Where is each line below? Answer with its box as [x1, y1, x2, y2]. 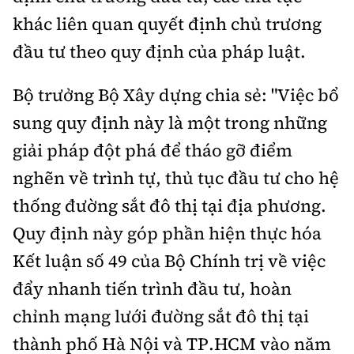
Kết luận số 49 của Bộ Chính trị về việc [13, 249, 326, 273]
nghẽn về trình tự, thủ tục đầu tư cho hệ [13, 166, 339, 190]
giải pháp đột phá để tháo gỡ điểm [13, 138, 292, 163]
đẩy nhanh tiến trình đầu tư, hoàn [13, 277, 292, 301]
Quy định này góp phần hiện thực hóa [13, 221, 322, 246]
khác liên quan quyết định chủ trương [13, 12, 322, 36]
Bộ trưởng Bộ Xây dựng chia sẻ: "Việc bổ [13, 83, 339, 107]
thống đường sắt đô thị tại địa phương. [13, 194, 326, 218]
